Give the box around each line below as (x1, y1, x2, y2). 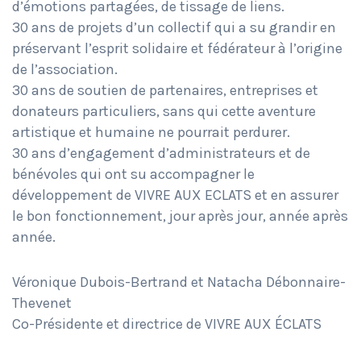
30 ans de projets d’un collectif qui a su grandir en (12, 18, 336, 36)
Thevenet (12, 293, 72, 312)
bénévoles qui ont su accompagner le (12, 164, 255, 183)
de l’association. (12, 60, 118, 78)
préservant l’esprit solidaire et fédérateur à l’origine (12, 39, 342, 57)
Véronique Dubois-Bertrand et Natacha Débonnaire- (12, 272, 346, 291)
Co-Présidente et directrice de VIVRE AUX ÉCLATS (12, 314, 322, 333)
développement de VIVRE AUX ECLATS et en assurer (12, 185, 338, 204)
